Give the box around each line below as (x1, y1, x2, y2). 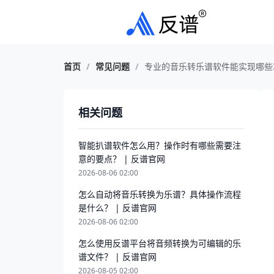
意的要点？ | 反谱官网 (78, 153, 165, 165)
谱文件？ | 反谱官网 (78, 251, 157, 262)
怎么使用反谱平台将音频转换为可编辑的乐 (78, 237, 241, 249)
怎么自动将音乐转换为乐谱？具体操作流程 (78, 188, 241, 200)
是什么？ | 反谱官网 (78, 202, 157, 213)
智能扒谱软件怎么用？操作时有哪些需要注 (78, 139, 241, 151)
